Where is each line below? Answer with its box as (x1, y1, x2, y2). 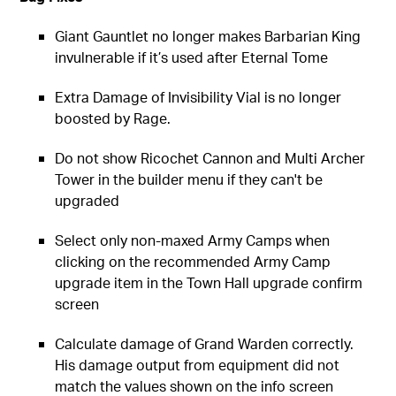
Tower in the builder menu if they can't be (55, 169, 324, 188)
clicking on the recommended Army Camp (55, 251, 331, 270)
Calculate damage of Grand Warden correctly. (55, 333, 354, 353)
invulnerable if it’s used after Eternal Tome (55, 47, 329, 66)
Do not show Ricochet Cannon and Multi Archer (55, 148, 366, 167)
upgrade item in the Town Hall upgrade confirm (55, 272, 363, 292)
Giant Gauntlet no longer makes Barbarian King (55, 26, 362, 45)
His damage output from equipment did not (55, 354, 340, 374)
